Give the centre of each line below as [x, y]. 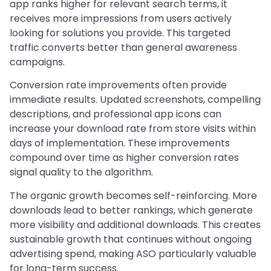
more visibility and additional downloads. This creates [135, 224]
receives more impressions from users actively [121, 18]
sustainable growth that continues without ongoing [131, 239]
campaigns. [37, 62]
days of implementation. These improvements [120, 143]
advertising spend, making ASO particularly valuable [133, 253]
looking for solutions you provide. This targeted [120, 33]
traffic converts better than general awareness [123, 47]
